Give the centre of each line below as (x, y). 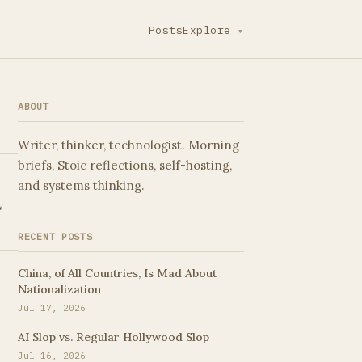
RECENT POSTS (55, 236)
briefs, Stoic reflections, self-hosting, (125, 165)
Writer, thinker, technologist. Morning (128, 145)
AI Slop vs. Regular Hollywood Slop (114, 337)
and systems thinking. (81, 185)
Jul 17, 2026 (52, 308)
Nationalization (59, 289)
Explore (210, 30)
